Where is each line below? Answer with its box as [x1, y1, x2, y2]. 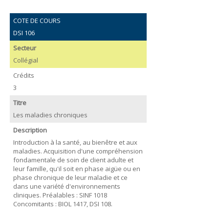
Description [13, 126, 47, 134]
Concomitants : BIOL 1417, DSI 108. [13, 199, 112, 208]
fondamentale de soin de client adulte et [13, 155, 133, 164]
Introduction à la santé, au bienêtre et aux [13, 137, 137, 147]
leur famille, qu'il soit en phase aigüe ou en [13, 164, 140, 173]
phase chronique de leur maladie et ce [13, 173, 128, 182]
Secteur [13, 44, 36, 52]
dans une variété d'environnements [13, 181, 120, 191]
